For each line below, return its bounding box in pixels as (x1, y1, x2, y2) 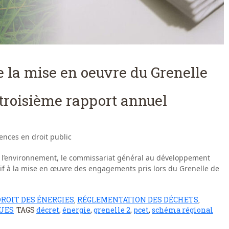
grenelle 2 (94, 205, 130, 215)
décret (36, 205, 59, 215)
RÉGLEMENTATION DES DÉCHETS (77, 195, 198, 205)
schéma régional (152, 205, 213, 215)
